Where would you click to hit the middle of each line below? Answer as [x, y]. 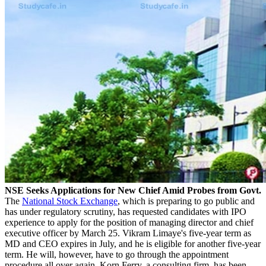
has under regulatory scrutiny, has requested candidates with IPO [126, 211]
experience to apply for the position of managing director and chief [129, 222]
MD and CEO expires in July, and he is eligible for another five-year [133, 243]
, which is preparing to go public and [186, 201]
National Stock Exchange [70, 201]
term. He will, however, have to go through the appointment [117, 254]
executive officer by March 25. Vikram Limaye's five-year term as [128, 233]
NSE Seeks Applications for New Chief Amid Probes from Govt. [133, 190]
